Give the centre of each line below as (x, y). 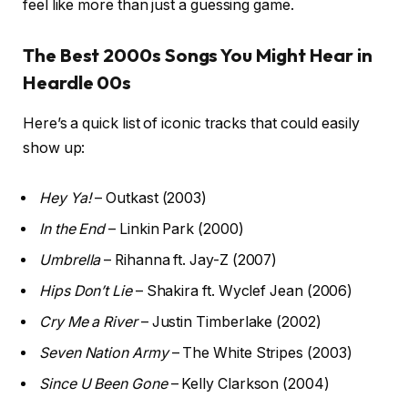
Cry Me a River (88, 322)
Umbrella (70, 260)
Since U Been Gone (103, 384)
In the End (72, 229)
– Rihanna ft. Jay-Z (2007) (189, 260)
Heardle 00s (77, 83)
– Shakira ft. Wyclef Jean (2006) (242, 291)
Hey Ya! (66, 199)
